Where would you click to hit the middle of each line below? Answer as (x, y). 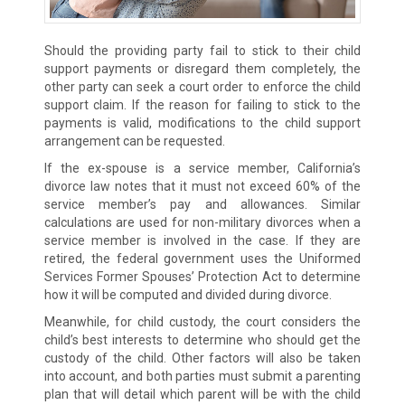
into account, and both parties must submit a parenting (202, 377)
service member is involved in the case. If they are (202, 241)
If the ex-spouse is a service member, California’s (202, 169)
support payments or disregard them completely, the (202, 69)
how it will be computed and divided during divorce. (188, 295)
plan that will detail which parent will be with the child (202, 395)
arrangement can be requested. (134, 141)
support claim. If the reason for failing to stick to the (202, 105)
